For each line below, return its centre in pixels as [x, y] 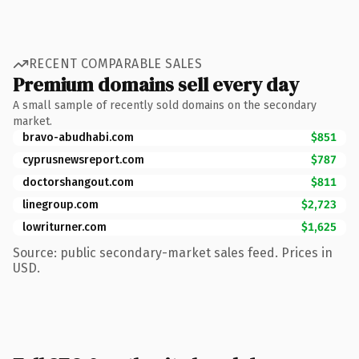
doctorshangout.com [78, 182]
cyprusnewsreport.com [83, 159]
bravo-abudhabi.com [78, 137]
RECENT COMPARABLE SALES [116, 64]
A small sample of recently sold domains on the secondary [165, 105]
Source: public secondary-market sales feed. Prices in [173, 252]
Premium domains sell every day [156, 84]
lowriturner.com [65, 227]
